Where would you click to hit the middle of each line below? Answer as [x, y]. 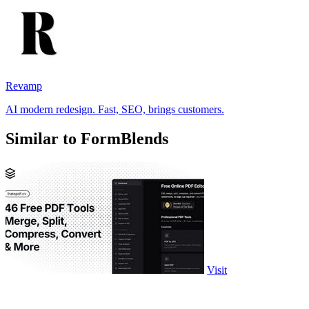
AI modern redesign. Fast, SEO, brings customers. [115, 109]
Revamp [24, 86]
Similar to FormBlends [87, 138]
